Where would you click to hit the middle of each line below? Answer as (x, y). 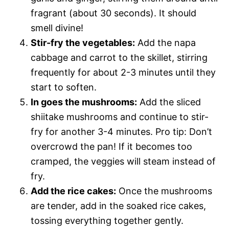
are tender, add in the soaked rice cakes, (118, 206)
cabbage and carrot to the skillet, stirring (119, 58)
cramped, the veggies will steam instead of (123, 162)
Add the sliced (169, 102)
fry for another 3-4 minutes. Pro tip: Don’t (121, 132)
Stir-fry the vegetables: (83, 43)
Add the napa (165, 43)
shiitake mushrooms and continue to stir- (120, 117)
